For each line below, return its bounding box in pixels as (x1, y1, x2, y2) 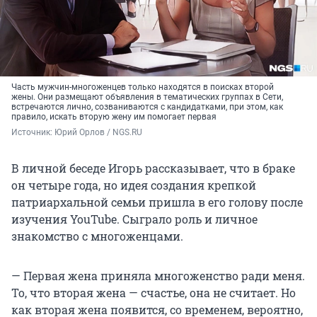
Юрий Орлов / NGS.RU (54, 127, 142, 138)
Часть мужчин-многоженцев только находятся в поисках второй (11, 82, 274, 93)
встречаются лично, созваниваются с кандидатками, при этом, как (11, 102, 283, 113)
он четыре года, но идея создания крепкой (11, 178, 256, 193)
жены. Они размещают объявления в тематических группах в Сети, (11, 92, 283, 103)
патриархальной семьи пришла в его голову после (11, 195, 303, 210)
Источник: (11, 127, 54, 138)
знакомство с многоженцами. (11, 229, 183, 244)
